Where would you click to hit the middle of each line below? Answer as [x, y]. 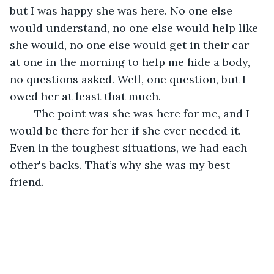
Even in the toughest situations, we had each [130, 147]
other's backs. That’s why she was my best [121, 165]
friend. [27, 182]
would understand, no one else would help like [135, 28]
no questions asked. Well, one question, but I [129, 79]
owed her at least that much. [87, 96]
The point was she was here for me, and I [28, 113]
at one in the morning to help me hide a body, [131, 62]
